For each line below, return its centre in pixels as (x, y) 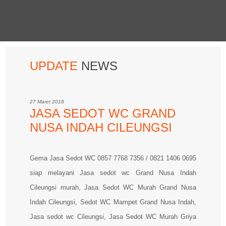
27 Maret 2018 (47, 101)
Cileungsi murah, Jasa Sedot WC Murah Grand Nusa (113, 187)
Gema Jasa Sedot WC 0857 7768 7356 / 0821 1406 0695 (113, 158)
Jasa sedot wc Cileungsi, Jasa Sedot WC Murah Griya (113, 216)
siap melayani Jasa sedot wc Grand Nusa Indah (113, 173)
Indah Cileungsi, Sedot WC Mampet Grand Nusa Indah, (113, 202)
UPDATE (55, 66)
